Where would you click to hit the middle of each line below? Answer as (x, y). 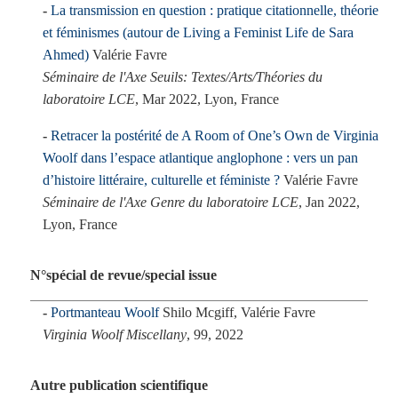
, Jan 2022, (329, 202)
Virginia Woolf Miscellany (115, 334)
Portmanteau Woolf (105, 312)
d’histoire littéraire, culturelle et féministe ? (161, 180)
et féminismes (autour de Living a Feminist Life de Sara (198, 32)
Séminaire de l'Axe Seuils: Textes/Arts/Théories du (183, 77)
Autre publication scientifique (119, 385)
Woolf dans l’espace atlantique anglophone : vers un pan (200, 158)
